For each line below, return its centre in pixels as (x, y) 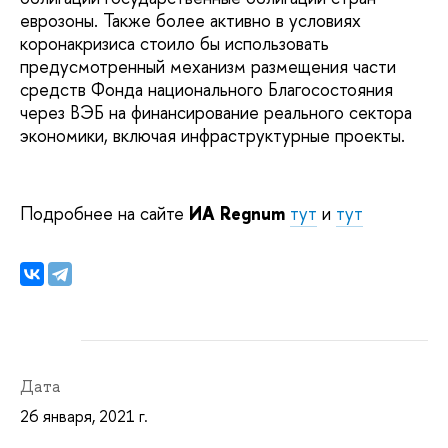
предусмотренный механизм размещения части (208, 66)
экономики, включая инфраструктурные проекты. (212, 135)
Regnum (255, 213)
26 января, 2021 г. (84, 415)
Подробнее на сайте (104, 213)
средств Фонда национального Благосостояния (206, 89)
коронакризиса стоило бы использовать (174, 43)
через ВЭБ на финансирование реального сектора (216, 112)
